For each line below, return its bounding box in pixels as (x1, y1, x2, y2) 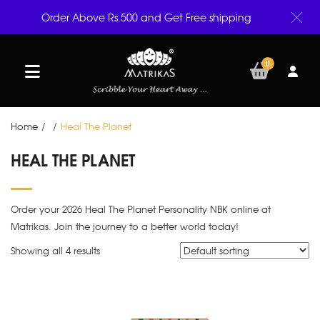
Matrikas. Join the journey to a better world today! (11, 219, 239, 233)
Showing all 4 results (11, 244, 100, 257)
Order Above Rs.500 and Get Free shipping (41, 10, 251, 24)
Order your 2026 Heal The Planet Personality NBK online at (11, 202, 271, 216)
